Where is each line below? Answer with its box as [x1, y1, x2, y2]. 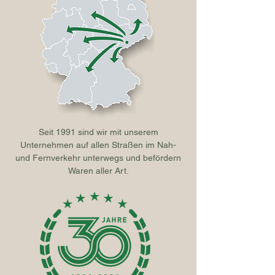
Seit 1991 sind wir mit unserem [38, 127, 158, 137]
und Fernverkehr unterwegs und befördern [15, 153, 181, 163]
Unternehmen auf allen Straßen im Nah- [20, 140, 176, 150]
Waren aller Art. [68, 166, 129, 176]
